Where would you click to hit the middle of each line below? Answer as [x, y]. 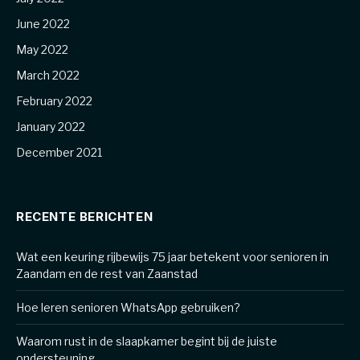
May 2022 [42, 50]
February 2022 [54, 101]
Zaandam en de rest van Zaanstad [107, 274]
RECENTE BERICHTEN [85, 217]
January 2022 [51, 127]
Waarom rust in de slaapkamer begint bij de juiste [147, 342]
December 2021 [59, 153]
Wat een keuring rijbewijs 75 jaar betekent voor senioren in [172, 257]
